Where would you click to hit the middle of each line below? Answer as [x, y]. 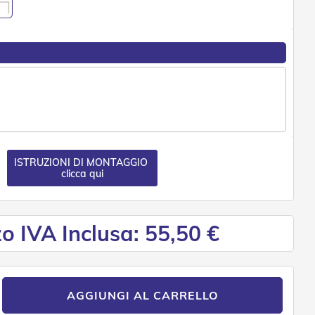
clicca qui [82, 174]
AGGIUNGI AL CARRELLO [142, 296]
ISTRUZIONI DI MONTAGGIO [82, 163]
